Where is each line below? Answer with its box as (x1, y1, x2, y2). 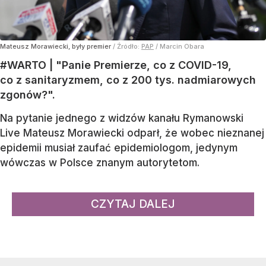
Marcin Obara (160, 42, 204, 51)
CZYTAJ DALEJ (91, 197, 175, 211)
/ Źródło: (113, 42, 141, 51)
